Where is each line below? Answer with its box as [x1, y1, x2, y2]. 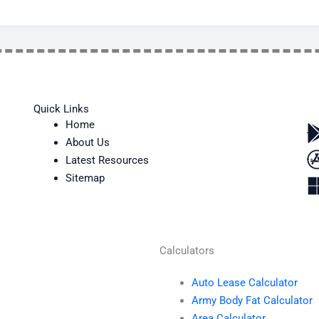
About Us [66, 135, 110, 149]
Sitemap [66, 171, 105, 184]
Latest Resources [66, 153, 150, 167]
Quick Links [33, 102, 90, 115]
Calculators [159, 244, 214, 258]
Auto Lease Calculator [192, 276, 298, 290]
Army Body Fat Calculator [192, 294, 313, 308]
